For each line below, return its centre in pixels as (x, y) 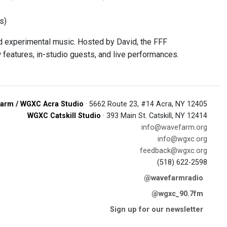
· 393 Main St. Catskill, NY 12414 (154, 116)
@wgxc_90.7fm (177, 194)
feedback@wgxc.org (174, 151)
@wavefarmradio (174, 178)
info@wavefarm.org (174, 127)
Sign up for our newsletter (157, 210)
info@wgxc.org (182, 139)
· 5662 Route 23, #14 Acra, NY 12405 (145, 104)
